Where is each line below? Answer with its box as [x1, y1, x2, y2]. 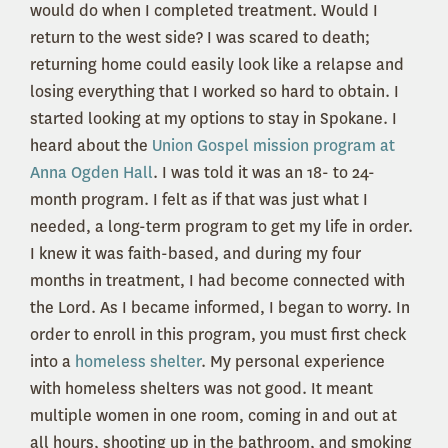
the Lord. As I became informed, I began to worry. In [30, 296, 410, 318]
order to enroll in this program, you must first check [30, 323, 406, 345]
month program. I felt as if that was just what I [30, 188, 368, 210]
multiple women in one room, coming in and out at [30, 404, 397, 426]
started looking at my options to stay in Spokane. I [30, 107, 397, 129]
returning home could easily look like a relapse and [30, 53, 404, 75]
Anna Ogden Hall [30, 161, 153, 183]
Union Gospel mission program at [148, 134, 395, 156]
